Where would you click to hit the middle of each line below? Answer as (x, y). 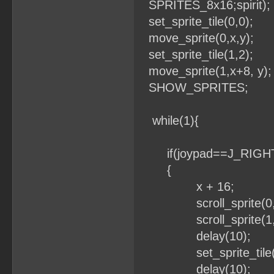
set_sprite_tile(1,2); (195, 54)
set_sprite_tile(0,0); (195, 21)
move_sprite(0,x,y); (196, 38)
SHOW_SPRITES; (193, 87)
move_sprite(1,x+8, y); (205, 71)
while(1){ (168, 120)
